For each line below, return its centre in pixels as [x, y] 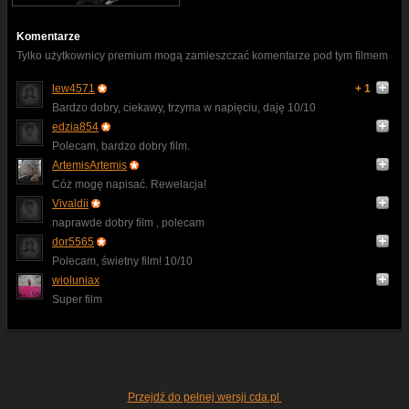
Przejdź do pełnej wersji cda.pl [204, 397]
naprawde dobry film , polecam [128, 222]
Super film [77, 299]
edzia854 [75, 126]
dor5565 [73, 241]
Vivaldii [70, 203]
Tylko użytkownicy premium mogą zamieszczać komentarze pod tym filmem [202, 55]
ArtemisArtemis [89, 165]
